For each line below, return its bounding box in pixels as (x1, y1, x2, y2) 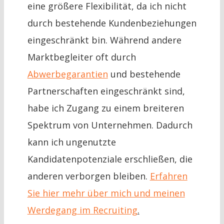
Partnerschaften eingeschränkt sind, (27, 85, 185, 97)
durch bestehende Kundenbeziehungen (27, 17, 196, 29)
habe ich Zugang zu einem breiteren (27, 102, 184, 114)
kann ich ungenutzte (27, 136, 116, 148)
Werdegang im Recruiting (27, 204, 137, 216)
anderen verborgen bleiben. (27, 170, 150, 182)
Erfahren (149, 170, 187, 182)
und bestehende (107, 68, 180, 80)
